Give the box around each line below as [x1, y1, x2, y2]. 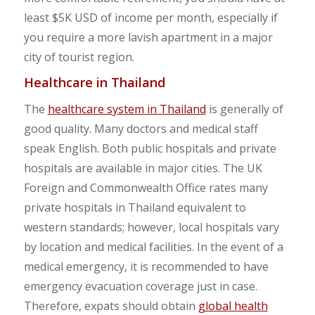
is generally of [205, 101, 283, 117]
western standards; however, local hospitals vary [23, 219, 279, 236]
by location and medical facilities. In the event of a [23, 239, 283, 255]
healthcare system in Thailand [47, 101, 206, 117]
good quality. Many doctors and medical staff [23, 121, 258, 137]
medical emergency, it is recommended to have [23, 259, 269, 275]
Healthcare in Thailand [23, 74, 169, 91]
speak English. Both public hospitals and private [23, 141, 276, 157]
